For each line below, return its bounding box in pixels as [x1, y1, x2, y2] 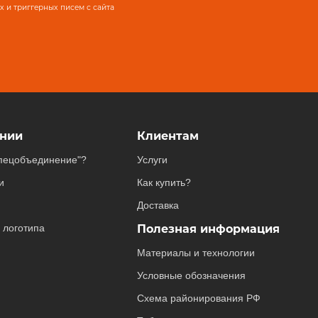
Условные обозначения [136, 270, 246, 281]
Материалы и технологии [136, 247, 255, 258]
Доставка [136, 199, 179, 211]
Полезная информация [136, 222, 280, 236]
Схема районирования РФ [136, 292, 261, 304]
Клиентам [136, 129, 199, 143]
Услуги [136, 154, 168, 165]
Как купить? [136, 177, 191, 188]
